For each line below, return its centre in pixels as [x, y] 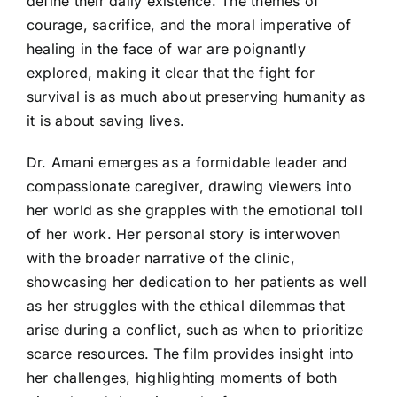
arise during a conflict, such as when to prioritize [195, 329]
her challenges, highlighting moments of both [182, 377]
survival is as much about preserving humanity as [196, 96]
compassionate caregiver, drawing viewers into [189, 186]
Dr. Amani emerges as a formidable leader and [187, 162]
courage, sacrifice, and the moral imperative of [189, 24]
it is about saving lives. [106, 120]
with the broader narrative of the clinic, [161, 257]
